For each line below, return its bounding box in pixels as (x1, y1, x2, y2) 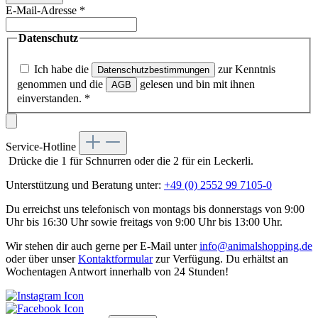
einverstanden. (17, 92, 84, 104)
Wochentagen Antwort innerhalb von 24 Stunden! (6, 265, 229, 278)
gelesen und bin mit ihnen (137, 77, 255, 90)
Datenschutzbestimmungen (97, 64, 209, 75)
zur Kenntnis (215, 62, 275, 75)
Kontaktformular (78, 252, 153, 265)
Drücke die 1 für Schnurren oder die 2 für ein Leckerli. (9, 154, 253, 167)
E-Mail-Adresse (6, 4, 79, 17)
